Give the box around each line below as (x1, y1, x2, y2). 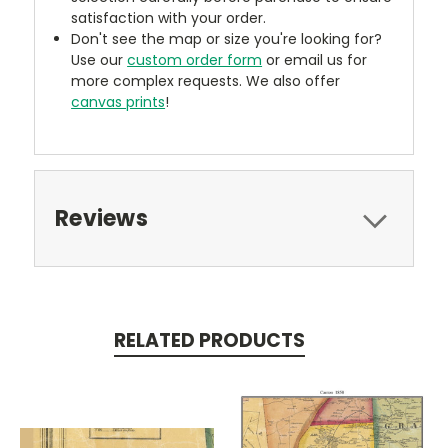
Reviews (55, 202, 148, 234)
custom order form (127, 49, 263, 70)
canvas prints (71, 91, 166, 112)
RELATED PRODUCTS (113, 326, 305, 354)
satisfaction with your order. (71, 7, 267, 28)
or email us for (262, 49, 368, 70)
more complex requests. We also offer (71, 70, 341, 91)
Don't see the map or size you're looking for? (71, 28, 383, 49)
